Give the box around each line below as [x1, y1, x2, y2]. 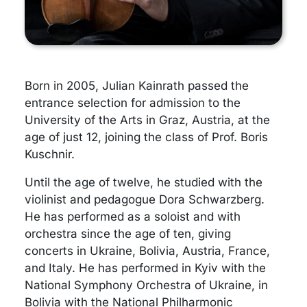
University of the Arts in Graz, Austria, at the [25, 113, 270, 127]
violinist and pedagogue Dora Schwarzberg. [25, 193, 265, 207]
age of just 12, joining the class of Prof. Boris [25, 130, 268, 145]
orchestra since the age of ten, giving [25, 227, 231, 241]
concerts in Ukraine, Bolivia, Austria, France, [25, 244, 270, 258]
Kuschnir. [25, 147, 75, 162]
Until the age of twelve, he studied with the [25, 175, 262, 190]
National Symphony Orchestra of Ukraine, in [25, 278, 268, 293]
